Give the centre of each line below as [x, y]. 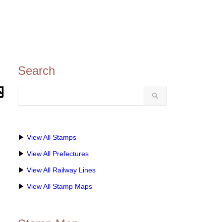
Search [36, 71]
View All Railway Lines [61, 170]
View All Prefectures [58, 154]
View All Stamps [52, 137]
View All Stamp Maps [59, 186]
